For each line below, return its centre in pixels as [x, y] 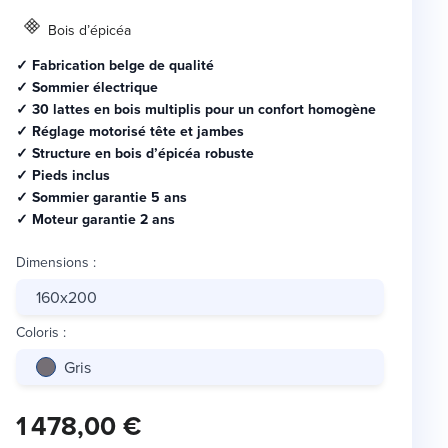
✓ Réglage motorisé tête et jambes [130, 131]
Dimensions [52, 262]
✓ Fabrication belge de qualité [115, 65]
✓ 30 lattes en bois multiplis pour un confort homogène [196, 109]
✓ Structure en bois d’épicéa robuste [135, 153]
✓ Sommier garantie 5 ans [103, 197]
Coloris [37, 332]
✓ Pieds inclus [65, 175]
